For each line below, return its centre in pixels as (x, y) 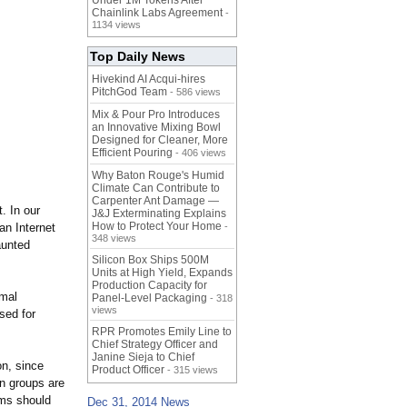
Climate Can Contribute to (156, 189)
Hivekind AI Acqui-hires (149, 79)
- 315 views (191, 370)
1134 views (116, 25)
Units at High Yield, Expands (162, 273)
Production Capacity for (149, 286)
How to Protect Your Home (157, 227)
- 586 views (194, 92)
